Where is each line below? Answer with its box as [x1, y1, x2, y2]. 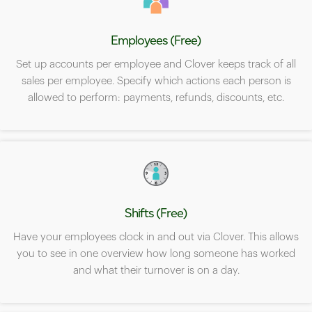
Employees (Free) [111, 33, 201, 49]
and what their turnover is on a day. [72, 265, 240, 276]
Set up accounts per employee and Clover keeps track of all [16, 59, 296, 70]
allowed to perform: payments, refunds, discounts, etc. [28, 93, 284, 104]
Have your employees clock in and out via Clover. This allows [13, 232, 299, 243]
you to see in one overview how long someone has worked [17, 249, 295, 260]
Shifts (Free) [125, 205, 187, 221]
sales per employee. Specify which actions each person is [21, 76, 291, 87]
